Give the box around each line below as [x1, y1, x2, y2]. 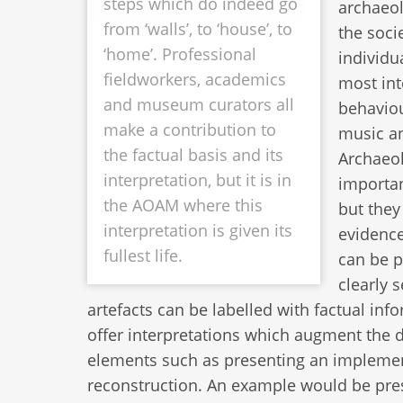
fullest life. [103, 245, 183, 267]
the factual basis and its [103, 144, 283, 166]
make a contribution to [103, 119, 276, 141]
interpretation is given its [103, 219, 292, 242]
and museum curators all [103, 94, 294, 116]
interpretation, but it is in [103, 169, 291, 192]
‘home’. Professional [103, 43, 256, 66]
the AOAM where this [103, 194, 263, 217]
